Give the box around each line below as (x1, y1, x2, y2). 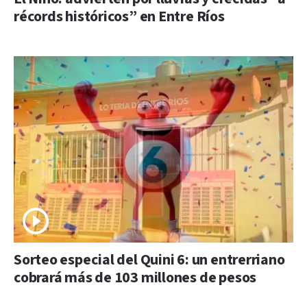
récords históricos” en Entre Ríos (14, 6, 225, 27)
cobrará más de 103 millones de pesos (14, 267, 257, 288)
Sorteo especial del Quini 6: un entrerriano (14, 249, 285, 270)
